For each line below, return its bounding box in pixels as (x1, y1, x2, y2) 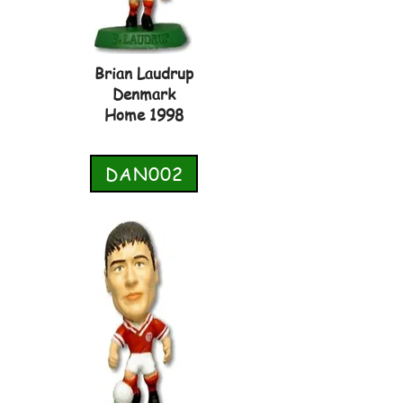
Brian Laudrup (94, 62, 193, 84)
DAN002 (104, 161, 184, 186)
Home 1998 (104, 103, 184, 125)
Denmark (112, 83, 175, 104)
